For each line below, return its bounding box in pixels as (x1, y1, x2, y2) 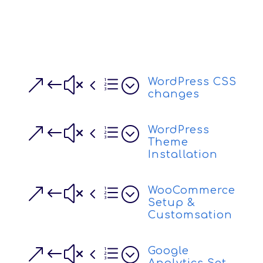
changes (147, 88, 200, 100)
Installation (147, 149, 218, 160)
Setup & (147, 197, 195, 208)
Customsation (147, 209, 232, 221)
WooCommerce (147, 184, 235, 196)
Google (147, 245, 189, 257)
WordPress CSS (147, 76, 237, 87)
